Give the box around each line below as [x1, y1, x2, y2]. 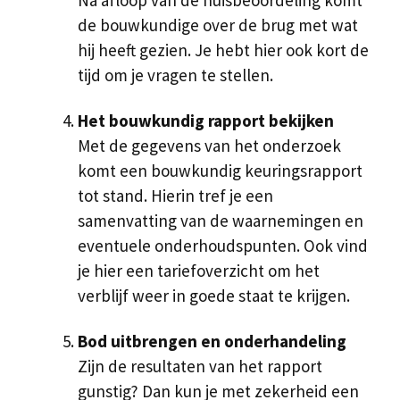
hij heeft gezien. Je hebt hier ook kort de [78, 38, 369, 61]
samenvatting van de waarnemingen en [78, 209, 363, 231]
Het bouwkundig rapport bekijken [78, 109, 334, 131]
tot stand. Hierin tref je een [78, 184, 273, 206]
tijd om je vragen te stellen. [78, 63, 273, 86]
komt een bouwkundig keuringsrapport [78, 159, 362, 181]
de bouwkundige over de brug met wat [78, 13, 358, 36]
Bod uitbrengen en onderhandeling [78, 329, 346, 352]
